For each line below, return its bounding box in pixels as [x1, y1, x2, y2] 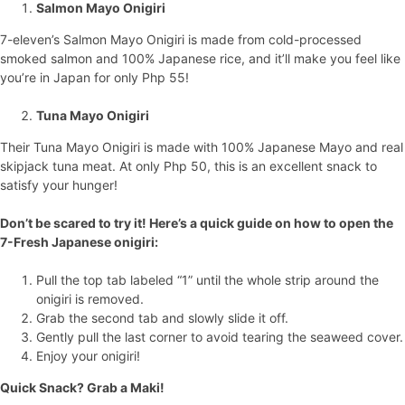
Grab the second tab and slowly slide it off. [36, 310, 288, 325]
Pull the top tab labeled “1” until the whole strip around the [36, 272, 379, 287]
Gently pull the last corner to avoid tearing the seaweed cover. [36, 329, 403, 344]
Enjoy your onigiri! [36, 348, 140, 363]
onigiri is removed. [36, 291, 144, 306]
